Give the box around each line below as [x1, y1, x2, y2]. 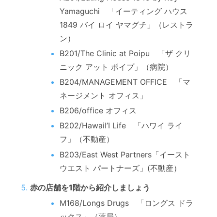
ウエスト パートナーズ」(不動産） [59, 163, 181, 173]
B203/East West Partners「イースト [59, 149, 190, 159]
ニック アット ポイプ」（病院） [59, 62, 173, 72]
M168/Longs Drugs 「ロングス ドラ [59, 198, 193, 208]
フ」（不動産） [59, 134, 114, 144]
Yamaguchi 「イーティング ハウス [59, 6, 187, 16]
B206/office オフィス [59, 106, 137, 116]
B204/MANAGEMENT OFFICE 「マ [59, 77, 190, 87]
